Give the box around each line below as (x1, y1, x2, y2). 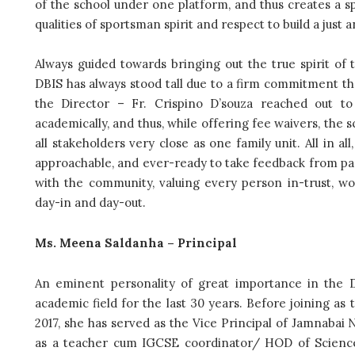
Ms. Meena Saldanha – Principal (35, 235, 237, 250)
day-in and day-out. (35, 195, 152, 211)
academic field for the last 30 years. (35, 295, 242, 311)
